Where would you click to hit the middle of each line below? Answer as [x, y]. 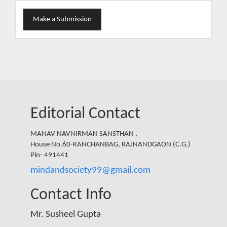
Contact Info [71, 195]
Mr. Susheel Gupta [66, 214]
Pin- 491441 [49, 155]
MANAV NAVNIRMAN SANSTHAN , [84, 134]
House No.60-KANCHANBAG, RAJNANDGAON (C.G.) [110, 144]
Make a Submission [62, 20]
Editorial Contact [85, 114]
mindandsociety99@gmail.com [90, 171]
